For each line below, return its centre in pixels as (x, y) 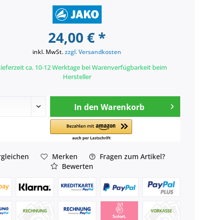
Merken (65, 156)
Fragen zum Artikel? (131, 156)
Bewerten (77, 166)
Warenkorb (123, 107)
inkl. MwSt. (49, 52)
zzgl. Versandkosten (93, 52)
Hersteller (77, 77)
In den (87, 107)
